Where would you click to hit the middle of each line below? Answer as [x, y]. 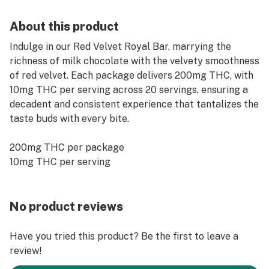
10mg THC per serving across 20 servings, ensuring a [129, 90]
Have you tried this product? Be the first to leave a [124, 236]
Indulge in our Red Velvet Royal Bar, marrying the [120, 47]
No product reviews [66, 207]
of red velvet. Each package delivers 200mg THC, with [131, 75]
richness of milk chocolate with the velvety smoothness [134, 61]
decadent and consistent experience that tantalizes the [134, 104]
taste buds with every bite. [69, 119]
